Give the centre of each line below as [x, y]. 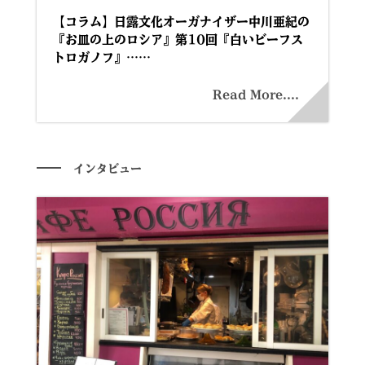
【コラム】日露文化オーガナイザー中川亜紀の [181, 22]
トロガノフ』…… [101, 57]
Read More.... [256, 95]
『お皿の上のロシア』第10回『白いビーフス [178, 40]
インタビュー [107, 169]
